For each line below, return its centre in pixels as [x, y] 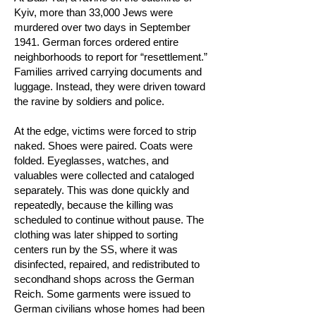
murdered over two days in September [102, 27]
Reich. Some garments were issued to [102, 294]
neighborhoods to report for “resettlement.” [111, 57]
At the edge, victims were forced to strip [105, 131]
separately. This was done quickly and [102, 190]
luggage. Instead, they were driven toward [110, 86]
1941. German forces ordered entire [96, 42]
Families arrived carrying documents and [108, 72]
